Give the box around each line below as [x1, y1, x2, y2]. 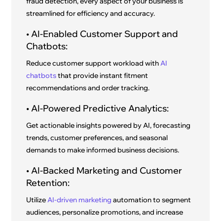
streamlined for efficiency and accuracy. [26, 9, 155, 18]
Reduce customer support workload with [26, 59, 161, 68]
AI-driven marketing [47, 195, 112, 205]
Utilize [26, 195, 48, 205]
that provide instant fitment [56, 71, 148, 80]
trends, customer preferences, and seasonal [26, 133, 168, 143]
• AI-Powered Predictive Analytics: [26, 103, 169, 114]
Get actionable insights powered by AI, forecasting [26, 121, 191, 130]
